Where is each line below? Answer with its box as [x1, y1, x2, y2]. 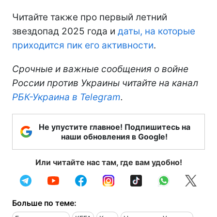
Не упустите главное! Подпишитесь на [38, 122, 190, 132]
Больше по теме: [12, 198, 77, 208]
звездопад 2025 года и [12, 25, 118, 37]
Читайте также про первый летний [12, 11, 167, 23]
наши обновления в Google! [61, 131, 168, 141]
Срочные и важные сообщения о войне [12, 63, 188, 75]
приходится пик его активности [12, 39, 154, 51]
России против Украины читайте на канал [12, 77, 198, 89]
